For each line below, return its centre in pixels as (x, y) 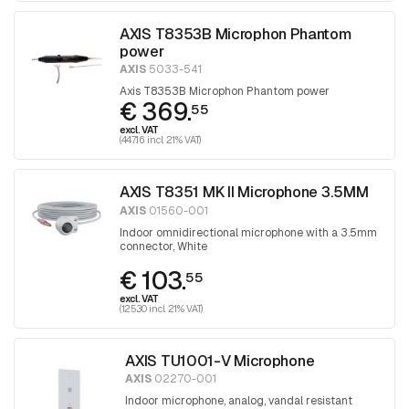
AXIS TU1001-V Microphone (220, 360)
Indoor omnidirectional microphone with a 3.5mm (248, 232)
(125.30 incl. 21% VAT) (162, 308)
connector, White (163, 246)
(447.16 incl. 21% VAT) (161, 140)
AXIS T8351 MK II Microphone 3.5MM (244, 192)
